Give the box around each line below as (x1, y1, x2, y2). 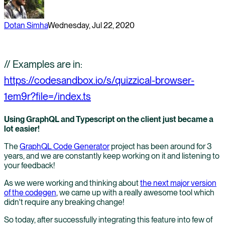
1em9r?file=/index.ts (4, 90, 91, 102)
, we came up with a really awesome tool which (56, 187, 214, 197)
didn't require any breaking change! (4, 197, 124, 207)
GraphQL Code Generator (20, 141, 109, 151)
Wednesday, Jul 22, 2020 (48, 20, 135, 30)
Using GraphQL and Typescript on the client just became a (4, 114, 213, 124)
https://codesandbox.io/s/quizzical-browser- (4, 74, 194, 86)
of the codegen (4, 187, 56, 197)
